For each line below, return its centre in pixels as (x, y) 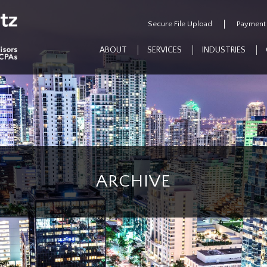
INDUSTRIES (224, 50)
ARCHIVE (133, 181)
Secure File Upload (180, 24)
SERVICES (164, 50)
